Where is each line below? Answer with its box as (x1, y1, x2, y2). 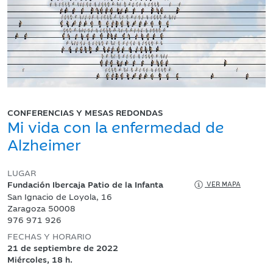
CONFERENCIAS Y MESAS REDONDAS (7, 105, 163, 118)
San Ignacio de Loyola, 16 (7, 190, 112, 202)
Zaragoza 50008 (7, 201, 76, 214)
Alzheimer (7, 132, 81, 155)
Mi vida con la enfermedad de (7, 114, 224, 137)
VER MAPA (205, 179, 241, 188)
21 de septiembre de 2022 (7, 241, 118, 253)
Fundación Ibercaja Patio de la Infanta (7, 178, 163, 191)
